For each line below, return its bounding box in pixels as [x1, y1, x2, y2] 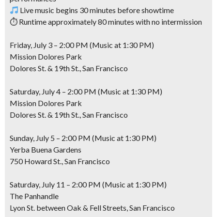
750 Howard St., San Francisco [10, 156, 110, 166]
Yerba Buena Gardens [10, 145, 81, 154]
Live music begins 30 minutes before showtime [18, 5, 174, 15]
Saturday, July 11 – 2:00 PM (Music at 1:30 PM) [10, 180, 167, 189]
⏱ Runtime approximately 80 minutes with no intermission [10, 17, 202, 26]
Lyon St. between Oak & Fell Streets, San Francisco [10, 203, 175, 212]
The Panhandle [10, 191, 59, 201]
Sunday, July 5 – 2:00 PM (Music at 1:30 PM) [10, 133, 156, 142]
